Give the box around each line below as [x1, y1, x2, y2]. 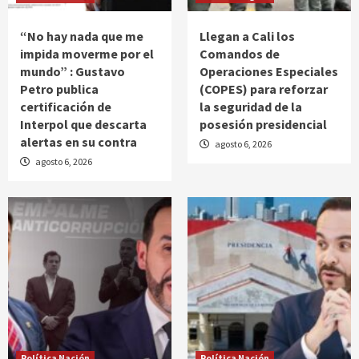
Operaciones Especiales [200, 63, 338, 79]
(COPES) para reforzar [200, 80, 328, 97]
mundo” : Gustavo [20, 63, 125, 79]
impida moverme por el [20, 45, 154, 62]
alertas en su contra [20, 133, 137, 150]
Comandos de [200, 45, 280, 62]
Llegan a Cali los [200, 27, 295, 44]
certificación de [20, 98, 111, 115]
